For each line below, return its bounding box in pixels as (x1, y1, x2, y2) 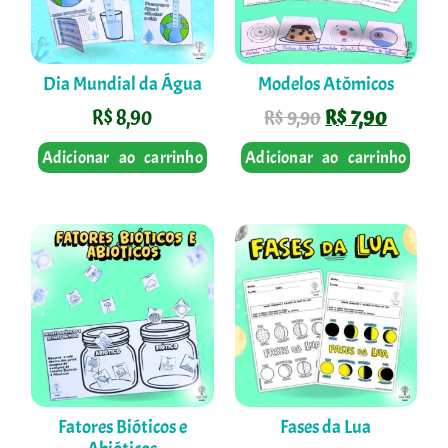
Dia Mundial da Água (42, 72, 202, 97)
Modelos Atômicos (257, 72, 394, 97)
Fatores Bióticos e (57, 415, 187, 440)
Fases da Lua (280, 415, 372, 440)
